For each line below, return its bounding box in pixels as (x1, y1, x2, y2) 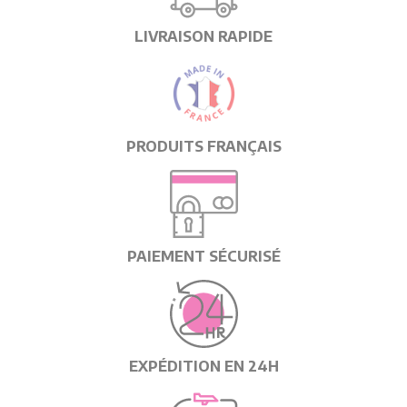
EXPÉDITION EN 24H (128, 357, 279, 375)
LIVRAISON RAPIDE (134, 27, 273, 45)
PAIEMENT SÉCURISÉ (126, 247, 281, 265)
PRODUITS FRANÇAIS (125, 137, 282, 155)
